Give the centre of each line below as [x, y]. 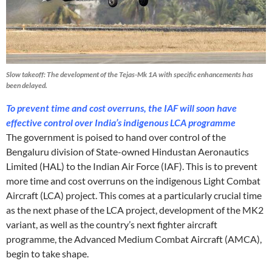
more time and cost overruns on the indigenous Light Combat [133, 181]
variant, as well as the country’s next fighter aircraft [112, 225]
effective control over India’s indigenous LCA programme [121, 123]
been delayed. [27, 86]
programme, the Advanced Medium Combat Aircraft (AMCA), [134, 239]
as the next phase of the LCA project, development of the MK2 [135, 210]
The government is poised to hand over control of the [116, 137]
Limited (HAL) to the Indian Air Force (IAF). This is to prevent [132, 166]
